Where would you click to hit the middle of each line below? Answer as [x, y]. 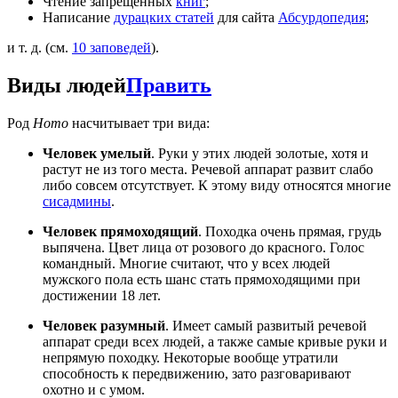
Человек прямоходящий [120, 231]
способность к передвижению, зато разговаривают [197, 373]
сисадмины [77, 201]
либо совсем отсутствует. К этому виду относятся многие [217, 185]
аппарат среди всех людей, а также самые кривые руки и [215, 341]
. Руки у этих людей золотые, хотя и [260, 153]
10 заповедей [111, 47]
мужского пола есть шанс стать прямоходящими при [202, 279]
